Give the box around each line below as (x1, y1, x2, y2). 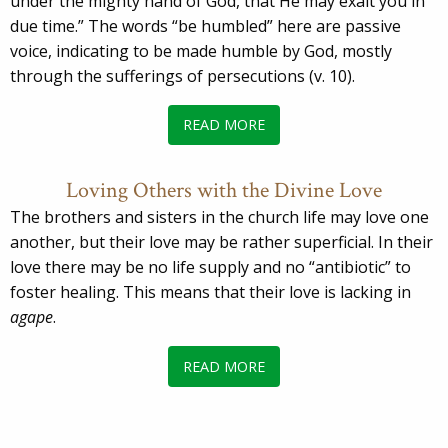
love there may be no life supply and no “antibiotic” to (10, 256, 411, 279)
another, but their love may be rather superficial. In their (10, 231, 433, 254)
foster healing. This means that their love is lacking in (10, 281, 411, 304)
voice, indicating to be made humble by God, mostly (10, 39, 392, 62)
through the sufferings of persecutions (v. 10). (10, 64, 355, 87)
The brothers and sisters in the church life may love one (10, 206, 429, 229)
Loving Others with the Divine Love (66, 176, 382, 206)
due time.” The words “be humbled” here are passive (10, 14, 401, 37)
